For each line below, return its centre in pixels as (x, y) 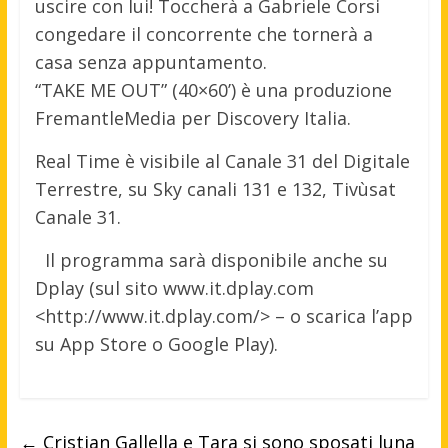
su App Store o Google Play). (156, 343)
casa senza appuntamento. (150, 61)
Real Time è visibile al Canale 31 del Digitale (222, 160)
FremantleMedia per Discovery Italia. (192, 117)
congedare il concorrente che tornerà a (203, 33)
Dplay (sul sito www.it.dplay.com (174, 287)
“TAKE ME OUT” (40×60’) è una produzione (213, 89)
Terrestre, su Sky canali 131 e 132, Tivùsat (215, 188)
